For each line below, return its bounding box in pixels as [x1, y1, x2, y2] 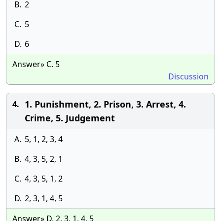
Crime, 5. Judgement [25, 112, 115, 124]
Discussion [168, 71, 209, 82]
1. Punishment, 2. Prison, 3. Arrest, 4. [25, 98, 186, 110]
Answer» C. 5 [12, 59, 60, 70]
